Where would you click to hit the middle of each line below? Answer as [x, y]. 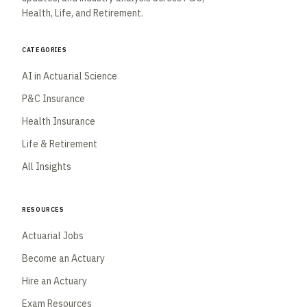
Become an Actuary [63, 258]
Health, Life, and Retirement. [83, 13]
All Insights [47, 166]
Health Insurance [59, 121]
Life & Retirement [60, 144]
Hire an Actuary [54, 281]
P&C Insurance [53, 98]
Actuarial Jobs [53, 235]
